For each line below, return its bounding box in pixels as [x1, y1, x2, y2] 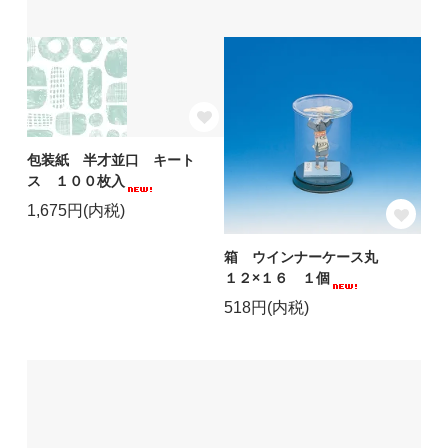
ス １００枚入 [26, 172, 125, 189]
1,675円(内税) [26, 201, 125, 219]
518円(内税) [224, 298, 309, 316]
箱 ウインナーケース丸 [224, 248, 392, 265]
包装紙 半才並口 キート [26, 151, 195, 168]
